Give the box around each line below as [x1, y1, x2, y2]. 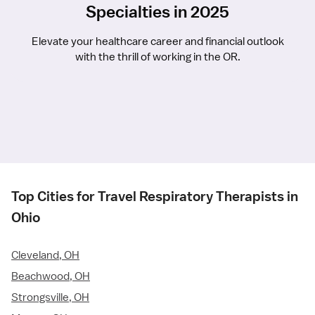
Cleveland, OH [11, 248, 79, 263]
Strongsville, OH [11, 290, 89, 305]
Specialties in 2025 [86, 1, 229, 22]
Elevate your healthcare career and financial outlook [31, 34, 284, 49]
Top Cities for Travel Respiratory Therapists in [11, 188, 298, 205]
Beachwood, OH [11, 269, 90, 284]
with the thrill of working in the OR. [75, 50, 240, 65]
